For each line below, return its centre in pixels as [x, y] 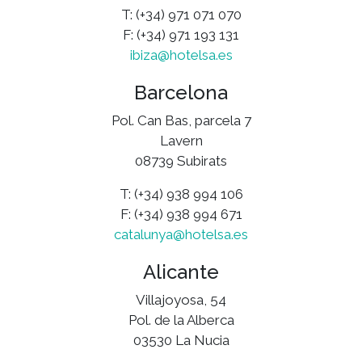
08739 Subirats [181, 160]
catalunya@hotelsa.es [181, 234]
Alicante [181, 271]
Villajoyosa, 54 [181, 299]
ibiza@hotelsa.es [181, 55]
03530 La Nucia [181, 340]
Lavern [181, 140]
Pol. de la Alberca [181, 320]
